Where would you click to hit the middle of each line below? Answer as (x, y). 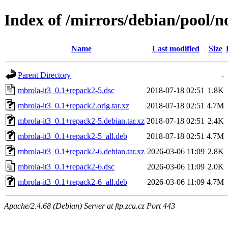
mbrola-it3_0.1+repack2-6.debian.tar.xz (81, 151)
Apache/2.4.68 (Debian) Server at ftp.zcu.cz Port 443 (90, 206)
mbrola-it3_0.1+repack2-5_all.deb (73, 136)
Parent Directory (44, 75)
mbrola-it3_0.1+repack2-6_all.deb (73, 182)
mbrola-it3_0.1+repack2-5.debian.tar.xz (81, 121)
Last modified (176, 48)
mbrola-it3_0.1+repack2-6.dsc (66, 166)
